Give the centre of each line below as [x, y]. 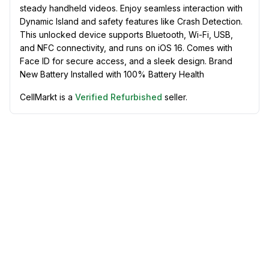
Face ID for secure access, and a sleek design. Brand [126, 61]
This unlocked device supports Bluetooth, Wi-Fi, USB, [126, 35]
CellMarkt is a [46, 97]
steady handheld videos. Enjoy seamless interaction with [131, 8]
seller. [176, 97]
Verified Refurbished [119, 97]
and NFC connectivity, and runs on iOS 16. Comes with [126, 48]
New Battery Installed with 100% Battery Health [112, 74]
